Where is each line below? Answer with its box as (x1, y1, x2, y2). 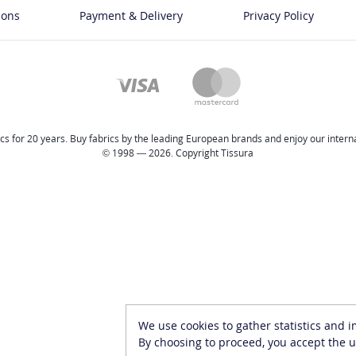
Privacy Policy (242, 8, 314, 23)
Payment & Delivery (79, 8, 184, 23)
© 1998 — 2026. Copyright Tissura (103, 146, 253, 160)
